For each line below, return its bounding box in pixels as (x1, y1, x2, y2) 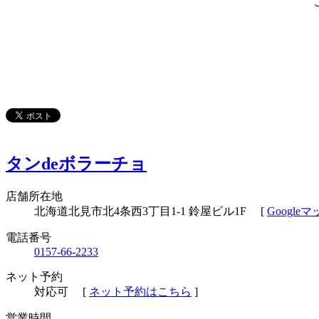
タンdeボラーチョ (6, 154, 147, 173)
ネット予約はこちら (89, 285, 192, 298)
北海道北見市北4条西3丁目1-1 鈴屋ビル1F (34, 204, 246, 217)
